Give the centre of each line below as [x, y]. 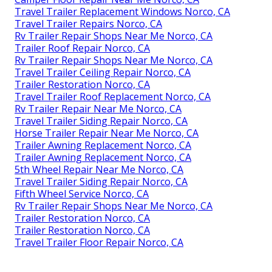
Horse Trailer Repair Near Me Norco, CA [107, 133]
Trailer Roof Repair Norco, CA [82, 48]
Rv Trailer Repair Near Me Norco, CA [98, 108]
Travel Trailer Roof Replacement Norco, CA [113, 96]
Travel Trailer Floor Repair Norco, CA [99, 242]
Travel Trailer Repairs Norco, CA [88, 23]
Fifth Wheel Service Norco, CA [82, 193]
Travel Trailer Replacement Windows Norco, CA [122, 11]
